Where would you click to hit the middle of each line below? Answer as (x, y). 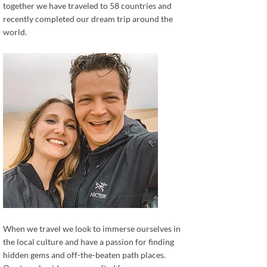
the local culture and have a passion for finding (89, 242)
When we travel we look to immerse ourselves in (92, 229)
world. (15, 32)
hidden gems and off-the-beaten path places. (85, 255)
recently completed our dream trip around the (88, 19)
